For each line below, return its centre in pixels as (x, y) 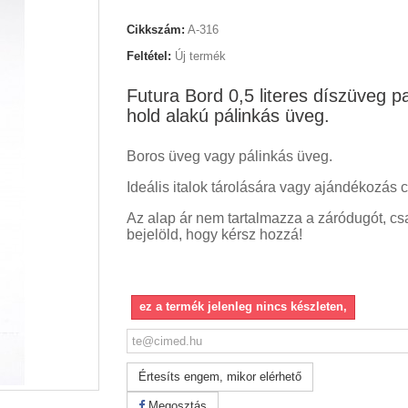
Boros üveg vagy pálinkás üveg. (229, 156)
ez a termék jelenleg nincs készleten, (243, 306)
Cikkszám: (156, 30)
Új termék (200, 56)
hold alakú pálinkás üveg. (228, 116)
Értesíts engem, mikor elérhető (220, 377)
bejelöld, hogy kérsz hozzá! (214, 235)
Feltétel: (149, 56)
